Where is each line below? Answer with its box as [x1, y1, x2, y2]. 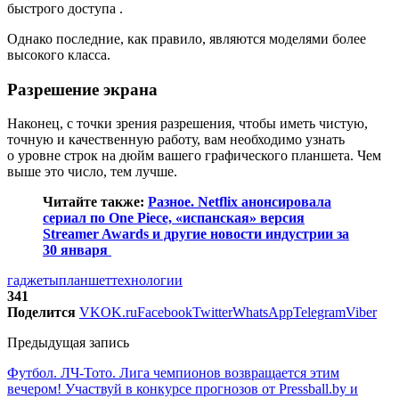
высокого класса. [7, 46, 110, 62]
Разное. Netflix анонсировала [148, 194, 331, 210]
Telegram [293, 305, 346, 321]
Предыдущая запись [7, 335, 129, 351]
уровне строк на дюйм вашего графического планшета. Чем [18, 148, 381, 164]
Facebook [137, 305, 192, 321]
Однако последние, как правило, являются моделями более [7, 30, 366, 46]
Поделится [7, 305, 76, 321]
